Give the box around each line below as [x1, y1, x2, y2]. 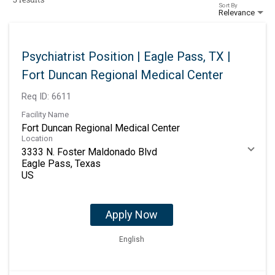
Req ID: [21, 91, 52, 103]
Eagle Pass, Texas [21, 158, 101, 170]
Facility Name [21, 110, 69, 120]
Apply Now [105, 208, 158, 222]
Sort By [219, 1, 238, 9]
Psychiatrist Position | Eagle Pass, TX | [21, 49, 231, 64]
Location [21, 134, 53, 144]
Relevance [219, 8, 255, 18]
